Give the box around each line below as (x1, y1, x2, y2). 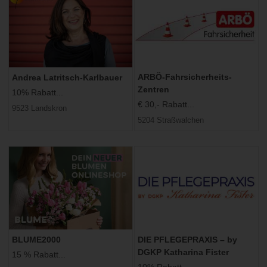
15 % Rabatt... (12, 250, 66, 260)
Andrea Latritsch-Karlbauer (12, 73, 122, 83)
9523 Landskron (12, 104, 67, 113)
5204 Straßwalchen (138, 116, 204, 125)
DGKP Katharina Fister (138, 247, 229, 257)
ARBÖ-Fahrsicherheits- (138, 72, 232, 82)
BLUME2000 (12, 235, 61, 245)
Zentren (138, 85, 169, 95)
